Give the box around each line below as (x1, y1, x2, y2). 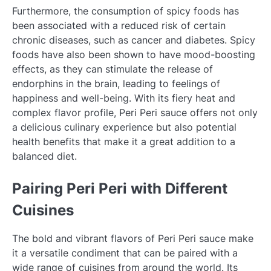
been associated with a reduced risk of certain (12, 19, 226, 32)
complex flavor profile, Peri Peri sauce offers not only (12, 106, 258, 119)
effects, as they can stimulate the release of (12, 63, 213, 76)
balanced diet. (12, 150, 77, 163)
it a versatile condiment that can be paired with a (12, 247, 238, 260)
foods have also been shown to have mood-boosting (12, 48, 255, 61)
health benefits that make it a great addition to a (12, 135, 235, 148)
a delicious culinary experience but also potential (12, 121, 237, 134)
